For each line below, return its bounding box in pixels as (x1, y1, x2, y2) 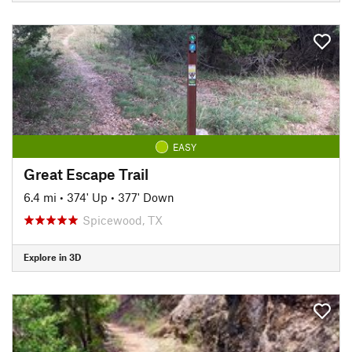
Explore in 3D (24, 251, 81, 262)
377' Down (118, 189, 174, 204)
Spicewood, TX (82, 212, 163, 227)
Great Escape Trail (24, 164, 148, 183)
